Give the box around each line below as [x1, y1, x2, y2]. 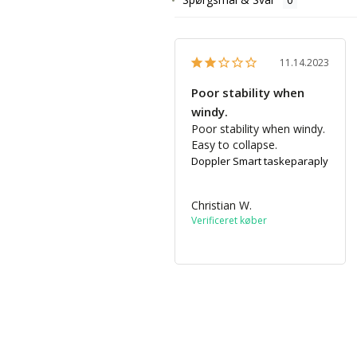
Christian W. [191, 198, 252, 214]
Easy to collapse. [191, 137, 277, 153]
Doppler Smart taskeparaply [191, 154, 328, 169]
